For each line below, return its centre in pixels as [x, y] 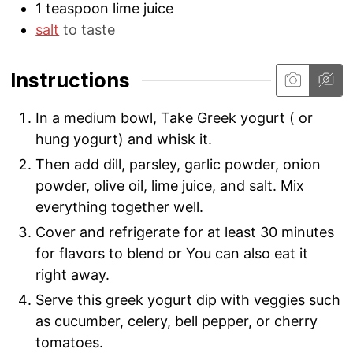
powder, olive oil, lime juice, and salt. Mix [170, 185]
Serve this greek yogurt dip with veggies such [188, 299]
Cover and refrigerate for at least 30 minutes [185, 232]
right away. [73, 274]
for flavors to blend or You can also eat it [172, 253]
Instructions [71, 81]
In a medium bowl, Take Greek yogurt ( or [175, 117]
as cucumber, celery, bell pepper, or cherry [177, 321]
